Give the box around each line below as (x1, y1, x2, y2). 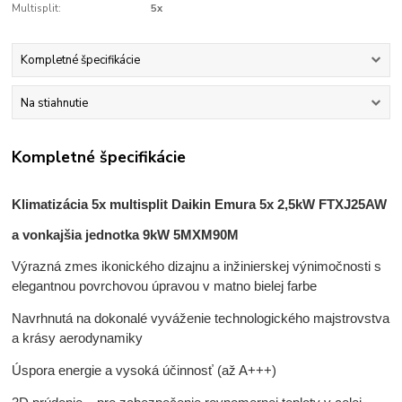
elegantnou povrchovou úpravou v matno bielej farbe (12, 277, 318, 293)
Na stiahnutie (20, 94, 88, 111)
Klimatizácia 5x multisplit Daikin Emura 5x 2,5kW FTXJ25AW (12, 196, 388, 212)
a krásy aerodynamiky (12, 329, 144, 345)
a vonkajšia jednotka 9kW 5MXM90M (12, 226, 240, 242)
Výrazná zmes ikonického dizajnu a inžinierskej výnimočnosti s (12, 258, 382, 274)
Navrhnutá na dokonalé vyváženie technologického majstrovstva (12, 310, 390, 326)
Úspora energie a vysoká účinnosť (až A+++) (12, 362, 277, 378)
